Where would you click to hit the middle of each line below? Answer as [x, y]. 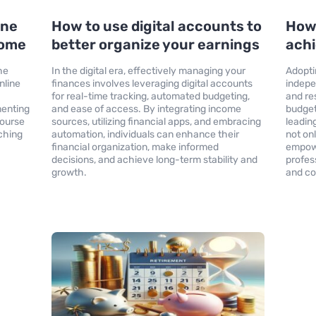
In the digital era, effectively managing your [148, 71]
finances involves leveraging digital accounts [152, 83]
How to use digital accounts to [156, 26]
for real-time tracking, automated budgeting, [150, 96]
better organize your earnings [155, 44]
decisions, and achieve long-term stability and [154, 159]
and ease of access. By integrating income [146, 109]
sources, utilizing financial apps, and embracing [156, 121]
